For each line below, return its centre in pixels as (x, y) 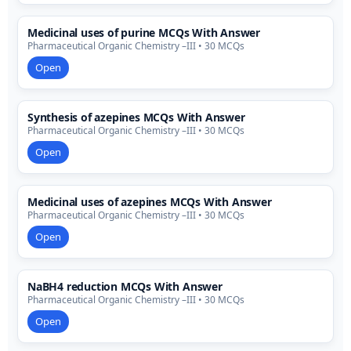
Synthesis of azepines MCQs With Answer (136, 118)
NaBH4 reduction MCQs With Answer (125, 287)
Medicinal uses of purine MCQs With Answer (144, 33)
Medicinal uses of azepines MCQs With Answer (150, 202)
